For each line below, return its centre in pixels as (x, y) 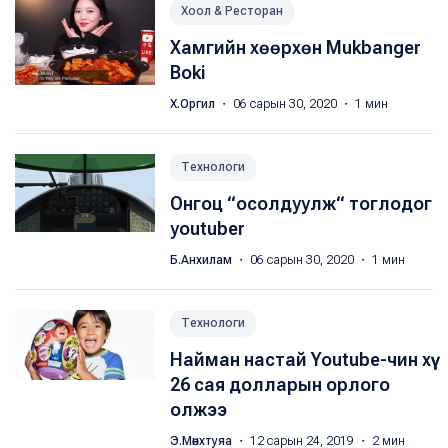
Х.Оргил (194, 104)
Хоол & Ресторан (232, 11)
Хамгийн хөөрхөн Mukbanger (295, 47)
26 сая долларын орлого (280, 384)
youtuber (207, 228)
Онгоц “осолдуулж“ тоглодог (301, 203)
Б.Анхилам (202, 260)
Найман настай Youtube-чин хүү (300, 359)
